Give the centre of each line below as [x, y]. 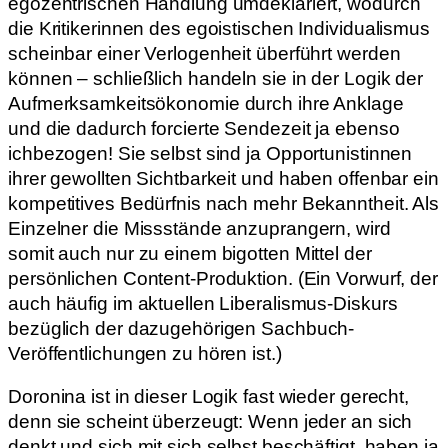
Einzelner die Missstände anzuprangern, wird [199, 228]
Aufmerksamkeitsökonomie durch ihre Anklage [206, 103]
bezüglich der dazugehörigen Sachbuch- [181, 328]
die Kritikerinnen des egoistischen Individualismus [219, 28]
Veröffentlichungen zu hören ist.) [145, 353]
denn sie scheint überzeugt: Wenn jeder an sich [210, 422]
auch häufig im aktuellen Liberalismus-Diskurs [203, 303]
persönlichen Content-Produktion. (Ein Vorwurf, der [223, 278]
